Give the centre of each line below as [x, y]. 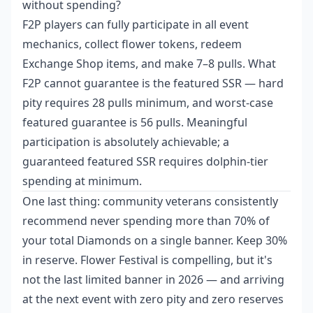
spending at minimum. [82, 181]
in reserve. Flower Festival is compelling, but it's [147, 260]
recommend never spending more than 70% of [146, 221]
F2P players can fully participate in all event [136, 25]
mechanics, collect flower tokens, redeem [132, 44]
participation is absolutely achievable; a [126, 142]
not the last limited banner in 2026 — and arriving [153, 280]
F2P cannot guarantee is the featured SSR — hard [153, 83]
